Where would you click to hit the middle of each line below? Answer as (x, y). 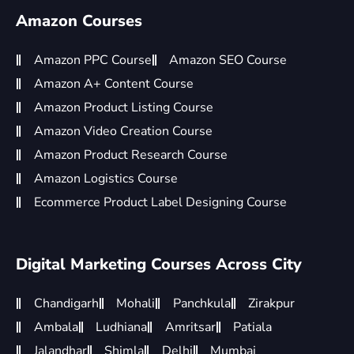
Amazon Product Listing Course (123, 107)
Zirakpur (271, 303)
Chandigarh (66, 303)
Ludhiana (121, 327)
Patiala (252, 327)
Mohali (136, 303)
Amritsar (190, 327)
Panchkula (201, 303)
